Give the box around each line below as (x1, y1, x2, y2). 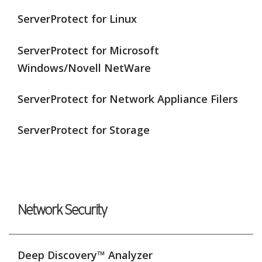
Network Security (18, 201, 106, 218)
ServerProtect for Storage (18, 123, 150, 137)
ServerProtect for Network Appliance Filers (18, 91, 238, 106)
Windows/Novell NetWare (18, 60, 151, 75)
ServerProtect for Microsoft (18, 43, 159, 57)
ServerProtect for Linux (18, 12, 137, 26)
